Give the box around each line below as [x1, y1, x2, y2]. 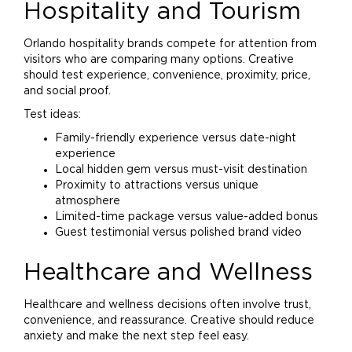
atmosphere [55, 196, 120, 207]
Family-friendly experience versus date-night [55, 133, 296, 144]
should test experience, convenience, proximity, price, [24, 70, 310, 81]
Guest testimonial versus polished [55, 227, 238, 238]
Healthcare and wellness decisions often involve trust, [24, 299, 311, 310]
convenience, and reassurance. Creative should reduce [24, 315, 314, 326]
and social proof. [24, 86, 111, 97]
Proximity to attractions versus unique [55, 180, 258, 191]
